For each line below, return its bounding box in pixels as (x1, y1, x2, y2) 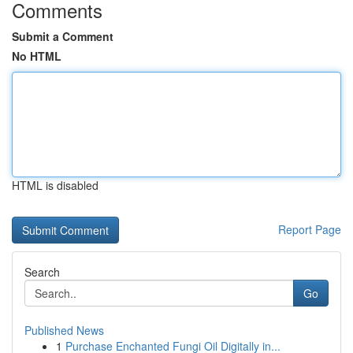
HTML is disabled (12, 177, 98, 193)
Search (24, 264, 60, 280)
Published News (24, 322, 104, 338)
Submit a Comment (12, 28, 113, 44)
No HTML (12, 48, 61, 64)
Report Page (278, 221, 341, 237)
